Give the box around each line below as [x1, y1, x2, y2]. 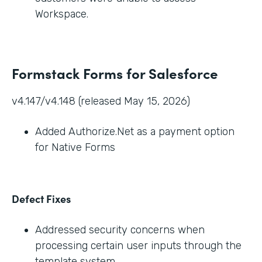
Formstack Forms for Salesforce [12, 63, 218, 83]
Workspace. [35, 8, 88, 21]
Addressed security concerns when [35, 223, 205, 237]
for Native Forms [35, 141, 115, 154]
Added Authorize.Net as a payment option [35, 125, 235, 139]
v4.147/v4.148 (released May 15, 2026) [12, 95, 190, 108]
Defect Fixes [12, 191, 71, 206]
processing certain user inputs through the [35, 239, 242, 253]
